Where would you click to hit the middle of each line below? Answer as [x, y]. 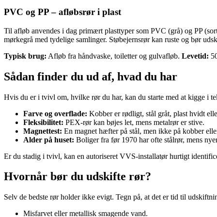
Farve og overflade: [55, 113]
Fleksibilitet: [43, 122]
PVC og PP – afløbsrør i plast [62, 12]
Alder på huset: [49, 139]
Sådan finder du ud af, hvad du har [91, 76]
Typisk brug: [25, 56]
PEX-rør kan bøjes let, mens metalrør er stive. [134, 122]
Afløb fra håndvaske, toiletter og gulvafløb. [114, 56]
